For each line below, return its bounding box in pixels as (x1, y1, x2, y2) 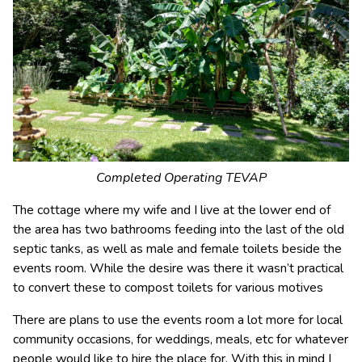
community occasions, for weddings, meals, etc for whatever (13, 330, 348, 348)
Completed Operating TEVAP (95, 168, 267, 187)
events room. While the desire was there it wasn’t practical (13, 259, 343, 277)
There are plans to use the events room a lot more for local (13, 310, 343, 329)
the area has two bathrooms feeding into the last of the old (13, 220, 344, 238)
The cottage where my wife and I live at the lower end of (13, 200, 330, 219)
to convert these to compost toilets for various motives (13, 278, 323, 297)
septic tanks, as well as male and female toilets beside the (13, 239, 342, 258)
